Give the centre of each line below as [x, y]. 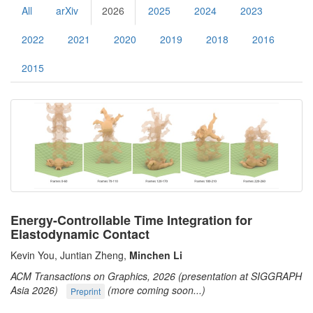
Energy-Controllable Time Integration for [131, 220]
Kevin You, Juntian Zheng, [70, 255]
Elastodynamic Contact [80, 234]
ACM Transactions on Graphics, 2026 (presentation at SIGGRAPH [156, 276]
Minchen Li [156, 255]
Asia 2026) [34, 290]
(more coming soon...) [156, 290]
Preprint [86, 291]
